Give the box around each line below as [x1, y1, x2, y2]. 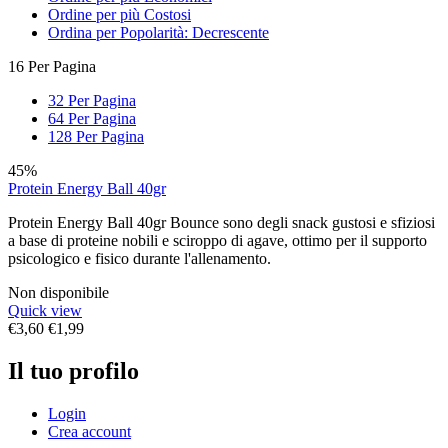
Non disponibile [8, 284, 109, 302]
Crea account [48, 423, 131, 440]
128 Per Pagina [48, 128, 144, 146]
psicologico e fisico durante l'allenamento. [8, 250, 271, 268]
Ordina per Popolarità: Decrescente [48, 24, 269, 42]
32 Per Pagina [48, 92, 136, 110]
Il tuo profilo [8, 358, 139, 385]
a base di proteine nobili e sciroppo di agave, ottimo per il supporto [8, 232, 427, 250]
